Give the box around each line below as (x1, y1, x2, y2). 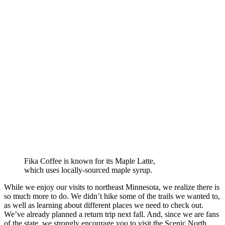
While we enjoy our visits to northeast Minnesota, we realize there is (4, 183, 219, 192)
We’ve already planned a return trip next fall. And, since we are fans (4, 210, 219, 219)
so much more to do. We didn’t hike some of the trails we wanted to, (4, 192, 220, 201)
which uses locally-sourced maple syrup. (24, 166, 152, 175)
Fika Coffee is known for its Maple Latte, (24, 157, 155, 166)
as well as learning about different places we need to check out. (4, 201, 203, 210)
